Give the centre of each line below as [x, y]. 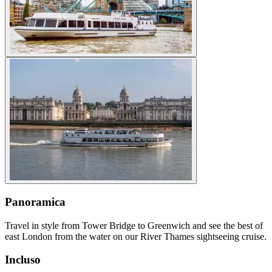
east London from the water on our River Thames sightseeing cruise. [136, 236]
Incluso [23, 260]
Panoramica [35, 202]
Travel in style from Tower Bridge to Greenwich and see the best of [134, 225]
